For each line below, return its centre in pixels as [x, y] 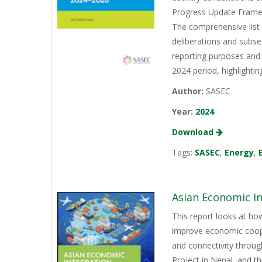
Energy [239, 153]
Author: [188, 91]
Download [194, 132]
